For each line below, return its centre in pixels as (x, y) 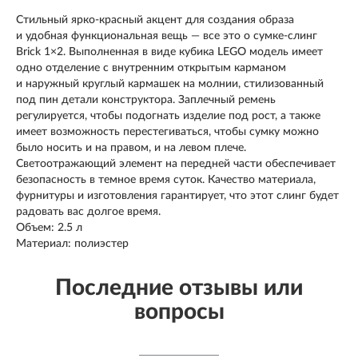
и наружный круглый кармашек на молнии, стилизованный (170, 84)
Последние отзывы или (179, 287)
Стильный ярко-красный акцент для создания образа (155, 20)
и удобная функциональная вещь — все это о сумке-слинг (167, 36)
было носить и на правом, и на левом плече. (131, 147)
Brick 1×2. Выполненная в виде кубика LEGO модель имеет (169, 52)
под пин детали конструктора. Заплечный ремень (146, 99)
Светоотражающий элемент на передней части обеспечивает (176, 163)
